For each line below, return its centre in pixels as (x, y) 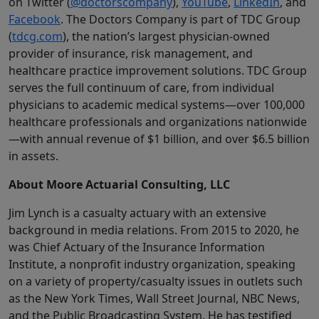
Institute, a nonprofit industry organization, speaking (152, 265)
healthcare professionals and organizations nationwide (158, 122)
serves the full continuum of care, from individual (141, 88)
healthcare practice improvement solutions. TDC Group (158, 71)
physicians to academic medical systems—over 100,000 (157, 105)
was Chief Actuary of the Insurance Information (137, 247)
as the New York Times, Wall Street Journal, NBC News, (154, 299)
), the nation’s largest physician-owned (166, 37)
